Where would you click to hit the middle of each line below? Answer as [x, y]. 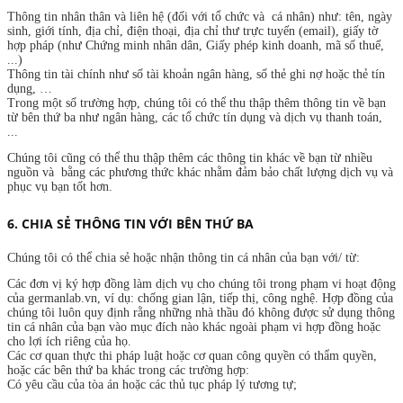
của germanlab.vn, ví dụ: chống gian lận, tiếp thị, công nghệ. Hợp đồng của [200, 298]
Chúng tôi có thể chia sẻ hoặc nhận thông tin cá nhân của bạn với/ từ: [184, 257]
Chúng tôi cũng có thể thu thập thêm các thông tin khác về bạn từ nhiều [190, 157]
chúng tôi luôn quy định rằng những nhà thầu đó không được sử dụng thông [201, 312]
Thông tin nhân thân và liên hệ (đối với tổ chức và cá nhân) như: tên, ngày [200, 16]
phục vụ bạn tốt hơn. [60, 186]
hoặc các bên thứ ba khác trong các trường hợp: [128, 370]
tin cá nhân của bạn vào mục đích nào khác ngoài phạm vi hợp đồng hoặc [194, 327]
